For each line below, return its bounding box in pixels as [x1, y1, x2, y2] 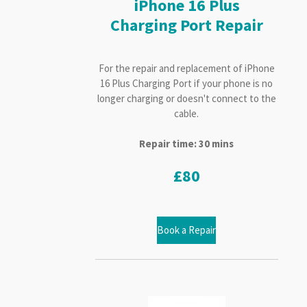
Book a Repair [157, 223, 217, 236]
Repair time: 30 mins [139, 136, 234, 150]
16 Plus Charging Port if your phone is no [100, 76, 273, 90]
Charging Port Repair [110, 14, 263, 36]
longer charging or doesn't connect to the [97, 91, 276, 105]
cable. [174, 106, 199, 120]
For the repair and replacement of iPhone [98, 61, 275, 75]
